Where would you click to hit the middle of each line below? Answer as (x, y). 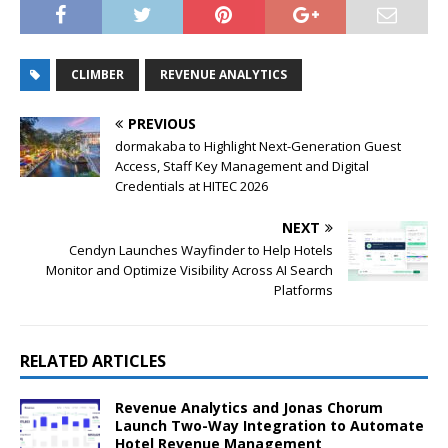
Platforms (303, 289)
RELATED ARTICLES (93, 360)
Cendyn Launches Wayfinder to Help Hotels (201, 249)
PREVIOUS (162, 123)
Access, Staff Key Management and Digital (242, 165)
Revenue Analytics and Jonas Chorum (249, 407)
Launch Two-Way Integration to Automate (269, 425)
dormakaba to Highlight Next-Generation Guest (258, 145)
